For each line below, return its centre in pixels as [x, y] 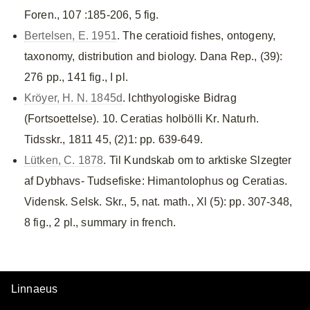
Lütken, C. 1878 [64, 160]
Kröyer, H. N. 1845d [74, 98]
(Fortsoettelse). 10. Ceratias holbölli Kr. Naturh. [142, 119]
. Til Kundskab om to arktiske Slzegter [198, 160]
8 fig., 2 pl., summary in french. [100, 222]
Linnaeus [35, 289]
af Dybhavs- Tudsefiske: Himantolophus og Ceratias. [156, 181]
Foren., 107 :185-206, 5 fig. [92, 15]
